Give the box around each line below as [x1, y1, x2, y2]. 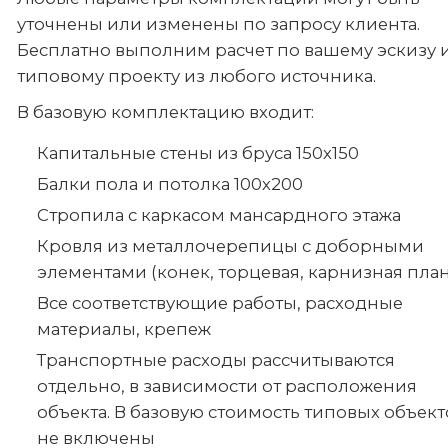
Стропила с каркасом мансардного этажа [37, 205, 401, 225]
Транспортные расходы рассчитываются [37, 350, 395, 370]
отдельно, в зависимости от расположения [37, 376, 417, 396]
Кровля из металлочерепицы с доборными [37, 236, 424, 256]
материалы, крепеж [37, 319, 211, 339]
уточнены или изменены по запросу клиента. [17, 14, 420, 34]
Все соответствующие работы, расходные [37, 293, 403, 313]
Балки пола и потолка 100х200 [37, 174, 303, 194]
